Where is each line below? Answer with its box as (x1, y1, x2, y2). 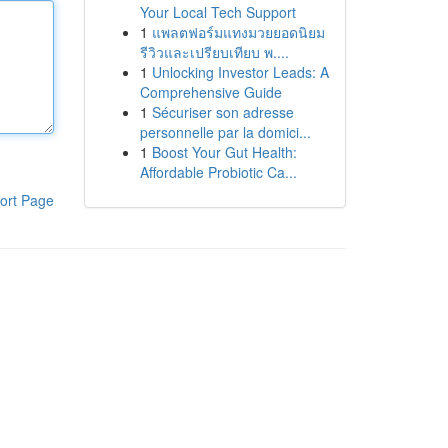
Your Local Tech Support (139, 2, 296, 22)
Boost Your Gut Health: (151, 142, 297, 162)
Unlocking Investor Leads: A (151, 62, 329, 82)
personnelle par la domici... (139, 122, 311, 142)
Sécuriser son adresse (151, 102, 294, 122)
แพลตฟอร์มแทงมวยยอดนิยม (151, 22, 325, 42)
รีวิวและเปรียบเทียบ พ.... (139, 42, 289, 62)
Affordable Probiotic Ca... (139, 162, 297, 182)
